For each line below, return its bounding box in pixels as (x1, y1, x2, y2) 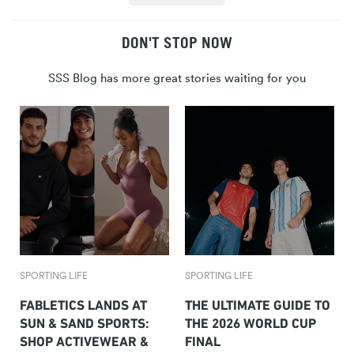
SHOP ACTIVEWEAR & (20, 327, 149, 352)
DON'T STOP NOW (122, 34, 232, 51)
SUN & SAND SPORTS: (20, 309, 149, 333)
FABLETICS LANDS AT (20, 291, 147, 315)
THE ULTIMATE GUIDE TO (185, 291, 330, 315)
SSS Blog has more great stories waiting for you (48, 70, 306, 85)
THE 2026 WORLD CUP (185, 309, 316, 333)
